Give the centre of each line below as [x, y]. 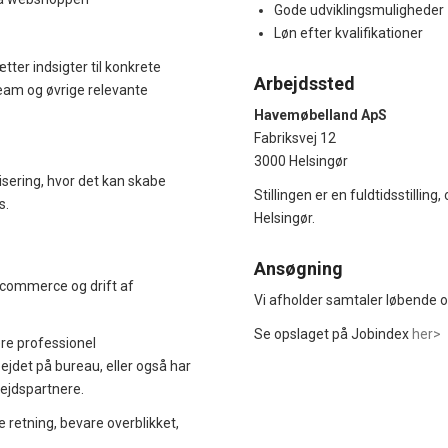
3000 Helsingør [301, 160]
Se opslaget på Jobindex [333, 334]
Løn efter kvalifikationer [348, 32]
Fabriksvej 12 [295, 137]
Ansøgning [298, 268]
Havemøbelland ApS [320, 114]
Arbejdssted [304, 83]
